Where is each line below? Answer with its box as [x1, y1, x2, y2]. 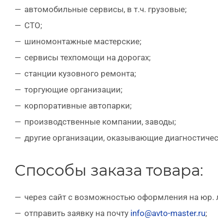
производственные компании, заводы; [24, 117, 176, 127]
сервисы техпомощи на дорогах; [24, 53, 151, 62]
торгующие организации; [24, 85, 123, 94]
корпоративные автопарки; [24, 101, 132, 110]
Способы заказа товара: [15, 161, 203, 180]
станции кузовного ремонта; [24, 69, 136, 78]
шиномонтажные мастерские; [24, 36, 142, 46]
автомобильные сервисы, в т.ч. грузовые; [24, 4, 187, 14]
